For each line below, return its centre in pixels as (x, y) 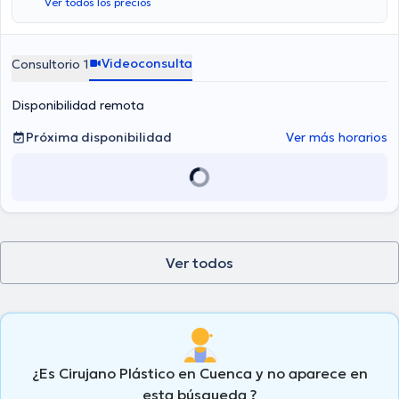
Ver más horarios (337, 137)
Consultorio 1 (50, 64)
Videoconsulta (147, 63)
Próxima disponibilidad (99, 137)
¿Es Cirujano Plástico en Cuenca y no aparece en (199, 373)
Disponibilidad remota (78, 105)
